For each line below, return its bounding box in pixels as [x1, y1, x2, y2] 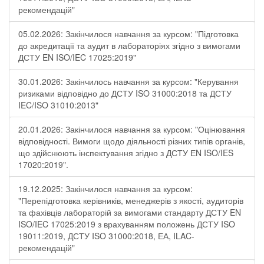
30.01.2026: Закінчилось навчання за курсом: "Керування [18, 75, 239, 87]
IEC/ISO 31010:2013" [18, 99, 98, 111]
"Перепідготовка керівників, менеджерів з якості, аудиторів [18, 194, 243, 206]
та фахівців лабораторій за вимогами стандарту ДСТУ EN [18, 206, 241, 218]
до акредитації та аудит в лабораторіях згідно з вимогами [18, 39, 240, 51]
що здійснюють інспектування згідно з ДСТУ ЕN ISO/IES [18, 147, 233, 159]
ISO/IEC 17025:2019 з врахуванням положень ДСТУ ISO [18, 218, 235, 230]
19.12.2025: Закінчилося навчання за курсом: [18, 183, 193, 194]
